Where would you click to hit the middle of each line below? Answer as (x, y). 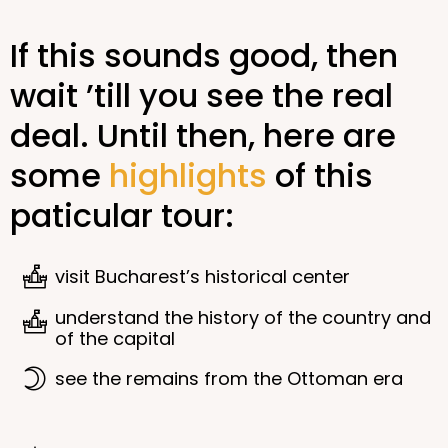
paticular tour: (122, 215)
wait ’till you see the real (201, 95)
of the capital (115, 338)
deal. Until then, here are (203, 135)
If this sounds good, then (204, 55)
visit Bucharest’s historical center (202, 276)
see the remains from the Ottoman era (229, 378)
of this (320, 175)
